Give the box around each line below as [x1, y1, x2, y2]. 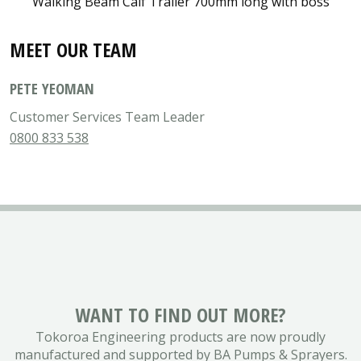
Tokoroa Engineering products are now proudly [35, 328, 326, 346]
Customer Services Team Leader [10, 108, 205, 127]
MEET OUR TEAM [10, 35, 137, 63]
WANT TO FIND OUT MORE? [75, 301, 286, 329]
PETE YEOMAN [10, 78, 94, 99]
